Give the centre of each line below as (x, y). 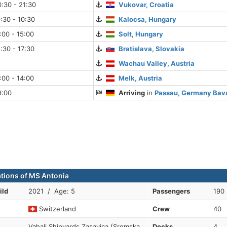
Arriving (132, 93)
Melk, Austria (141, 78)
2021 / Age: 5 (52, 191)
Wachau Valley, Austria (157, 64)
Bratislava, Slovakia (152, 49)
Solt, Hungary (141, 34)
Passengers (171, 191)
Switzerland (57, 209)
